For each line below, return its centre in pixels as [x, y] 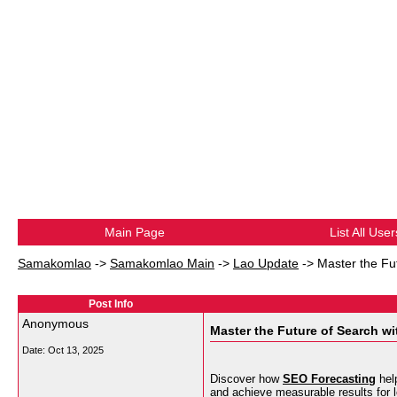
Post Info [111, 304]
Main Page [134, 232]
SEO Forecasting [329, 379]
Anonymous [55, 323]
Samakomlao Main [162, 263]
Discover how [246, 379]
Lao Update [266, 263]
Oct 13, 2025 [76, 350]
